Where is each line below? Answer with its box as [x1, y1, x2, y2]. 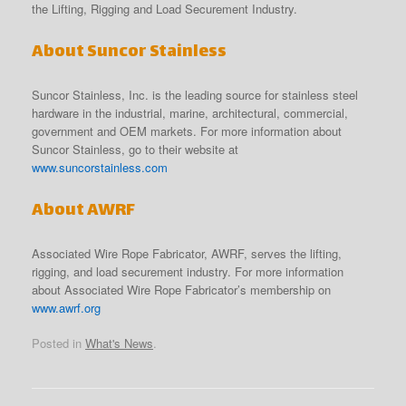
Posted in [32, 334, 85, 353]
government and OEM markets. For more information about [32, 121, 342, 140]
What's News [85, 334, 153, 353]
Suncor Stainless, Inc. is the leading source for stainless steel [32, 85, 358, 103]
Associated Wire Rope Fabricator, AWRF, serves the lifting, [32, 244, 342, 262]
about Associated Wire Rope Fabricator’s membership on [32, 280, 331, 298]
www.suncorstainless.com [32, 158, 168, 176]
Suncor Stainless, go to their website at [32, 140, 238, 158]
